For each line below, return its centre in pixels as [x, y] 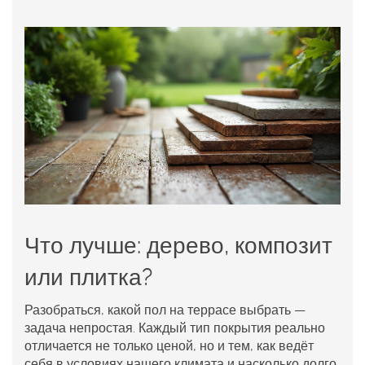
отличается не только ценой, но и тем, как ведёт [169, 346]
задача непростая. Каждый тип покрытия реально [175, 328]
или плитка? [88, 278]
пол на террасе [190, 310]
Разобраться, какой [84, 310]
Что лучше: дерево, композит [178, 246]
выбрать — [271, 310]
